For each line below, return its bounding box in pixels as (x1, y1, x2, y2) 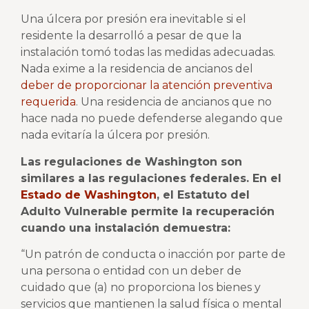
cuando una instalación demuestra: (21, 221, 230, 235)
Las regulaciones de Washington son (21, 154, 242, 168)
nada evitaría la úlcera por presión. (21, 128, 210, 142)
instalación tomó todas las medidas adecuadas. (21, 46, 275, 59)
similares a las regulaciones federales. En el (21, 171, 281, 185)
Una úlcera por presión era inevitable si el (21, 12, 246, 26)
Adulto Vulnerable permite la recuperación (21, 204, 275, 218)
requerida (21, 95, 76, 109)
